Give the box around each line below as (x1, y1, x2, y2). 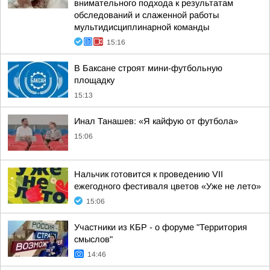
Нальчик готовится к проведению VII (74, 169, 223, 179)
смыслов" (74, 234, 113, 244)
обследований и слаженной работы (74, 10, 219, 20)
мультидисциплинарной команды (74, 22, 209, 32)
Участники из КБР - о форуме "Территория (74, 222, 247, 232)
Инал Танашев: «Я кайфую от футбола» (74, 116, 238, 126)
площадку (74, 75, 115, 85)
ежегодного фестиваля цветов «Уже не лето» (74, 181, 261, 191)
